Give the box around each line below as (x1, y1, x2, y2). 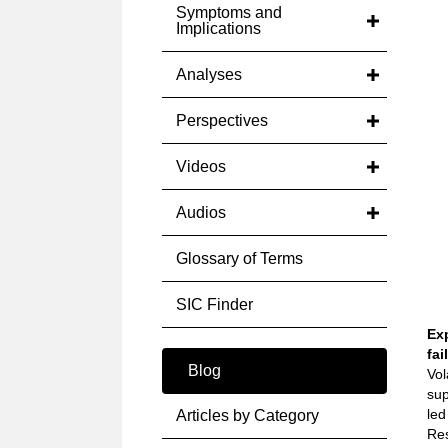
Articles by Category (176, 407, 319, 424)
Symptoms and (176, 4, 282, 21)
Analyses (176, 66, 242, 83)
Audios (176, 204, 226, 221)
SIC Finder (176, 296, 253, 313)
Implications (176, 20, 261, 37)
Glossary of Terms (176, 250, 303, 267)
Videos (176, 158, 226, 175)
